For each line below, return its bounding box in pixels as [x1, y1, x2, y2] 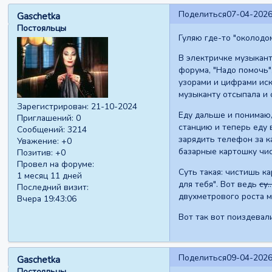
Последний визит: [17, 182, 89, 194]
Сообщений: [17, 124, 66, 136]
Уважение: [17, 135, 59, 148]
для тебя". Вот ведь [178, 178, 259, 191]
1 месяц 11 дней [17, 170, 83, 182]
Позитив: [17, 147, 53, 159]
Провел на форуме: [17, 158, 95, 171]
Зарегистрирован [17, 101, 87, 113]
